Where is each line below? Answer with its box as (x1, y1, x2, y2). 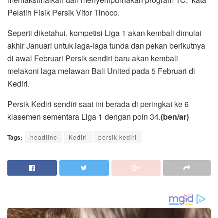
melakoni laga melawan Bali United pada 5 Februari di (7, 65, 195, 77)
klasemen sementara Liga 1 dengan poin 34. (7, 111, 161, 123)
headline (30, 133, 57, 142)
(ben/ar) (161, 111, 189, 123)
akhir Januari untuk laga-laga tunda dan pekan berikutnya (7, 40, 205, 52)
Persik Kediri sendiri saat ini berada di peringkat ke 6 (7, 98, 189, 110)
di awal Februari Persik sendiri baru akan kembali (7, 53, 178, 64)
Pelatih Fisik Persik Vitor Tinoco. (7, 7, 120, 18)
